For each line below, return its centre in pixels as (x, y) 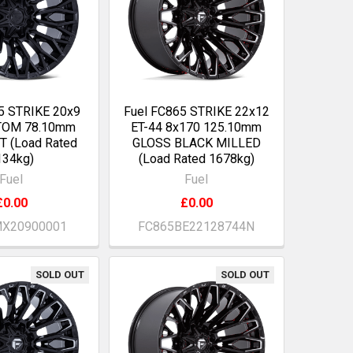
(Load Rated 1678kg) (196, 159)
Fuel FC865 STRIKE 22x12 (196, 112)
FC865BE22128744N (197, 227)
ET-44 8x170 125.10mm (197, 128)
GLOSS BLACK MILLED (196, 143)
